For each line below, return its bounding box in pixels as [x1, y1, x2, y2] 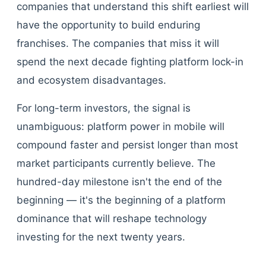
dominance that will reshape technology [17, 213, 207, 224]
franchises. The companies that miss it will [17, 37, 219, 49]
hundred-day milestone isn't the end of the [17, 176, 222, 188]
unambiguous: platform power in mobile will [17, 121, 224, 132]
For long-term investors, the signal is [17, 102, 191, 114]
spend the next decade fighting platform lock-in [17, 56, 243, 68]
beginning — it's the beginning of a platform [17, 194, 226, 206]
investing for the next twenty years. [17, 231, 185, 243]
